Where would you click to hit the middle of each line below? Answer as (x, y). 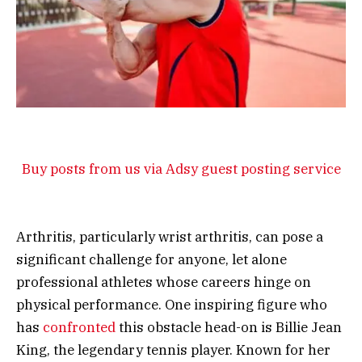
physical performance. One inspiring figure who (172, 304)
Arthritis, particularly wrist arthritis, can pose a (170, 236)
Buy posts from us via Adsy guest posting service (181, 168)
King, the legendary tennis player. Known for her (173, 349)
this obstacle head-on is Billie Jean (229, 327)
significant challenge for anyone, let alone (152, 259)
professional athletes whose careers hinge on (164, 282)
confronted (79, 327)
